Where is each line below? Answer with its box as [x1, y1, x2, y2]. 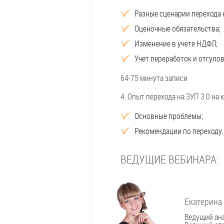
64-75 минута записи [120, 72, 187, 83]
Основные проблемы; [134, 110, 203, 121]
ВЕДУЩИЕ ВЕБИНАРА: [120, 152, 218, 166]
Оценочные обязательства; [134, 23, 220, 33]
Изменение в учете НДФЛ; [134, 38, 217, 48]
